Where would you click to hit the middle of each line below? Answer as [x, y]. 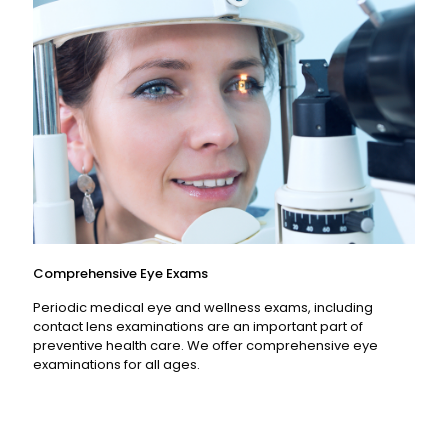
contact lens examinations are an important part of [198, 326]
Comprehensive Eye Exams [120, 273]
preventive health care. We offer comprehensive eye [205, 345]
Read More [224, 142]
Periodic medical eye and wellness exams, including [203, 307]
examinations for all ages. [116, 364]
